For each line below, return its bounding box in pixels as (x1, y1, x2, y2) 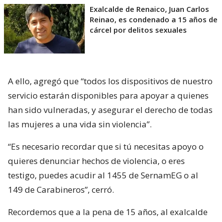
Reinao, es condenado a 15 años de (90, 14, 218, 25)
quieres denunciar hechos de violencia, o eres (8, 155, 185, 167)
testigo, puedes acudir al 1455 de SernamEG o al (8, 169, 198, 181)
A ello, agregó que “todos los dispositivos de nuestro (8, 75, 213, 87)
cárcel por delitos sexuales (90, 25, 187, 35)
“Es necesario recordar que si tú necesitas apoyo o (8, 141, 204, 153)
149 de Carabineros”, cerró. (8, 184, 114, 196)
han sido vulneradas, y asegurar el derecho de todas (8, 104, 213, 116)
